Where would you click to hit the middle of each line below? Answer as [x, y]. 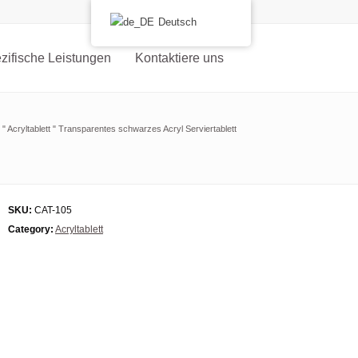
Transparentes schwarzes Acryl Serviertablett [147, 129]
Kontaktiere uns [179, 58]
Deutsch [177, 22]
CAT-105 [52, 211]
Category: [31, 230]
